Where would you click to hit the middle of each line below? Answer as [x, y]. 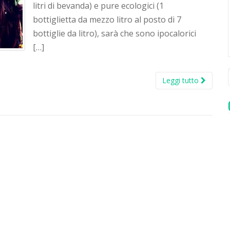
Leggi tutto [181, 80]
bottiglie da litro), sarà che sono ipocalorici [114, 33]
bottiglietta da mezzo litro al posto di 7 [107, 20]
